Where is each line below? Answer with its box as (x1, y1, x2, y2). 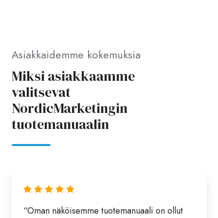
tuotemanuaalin (12, 115, 109, 134)
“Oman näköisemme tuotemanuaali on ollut (23, 204, 183, 217)
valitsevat (12, 83, 71, 102)
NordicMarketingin (12, 99, 127, 118)
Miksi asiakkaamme (12, 67, 135, 86)
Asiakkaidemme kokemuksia (12, 47, 141, 63)
